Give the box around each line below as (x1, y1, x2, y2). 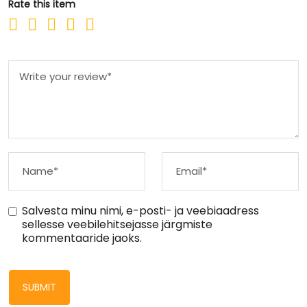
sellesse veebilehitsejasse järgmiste (22, 216, 212, 232)
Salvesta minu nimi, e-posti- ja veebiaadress (22, 202, 259, 219)
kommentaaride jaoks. (22, 230, 142, 246)
